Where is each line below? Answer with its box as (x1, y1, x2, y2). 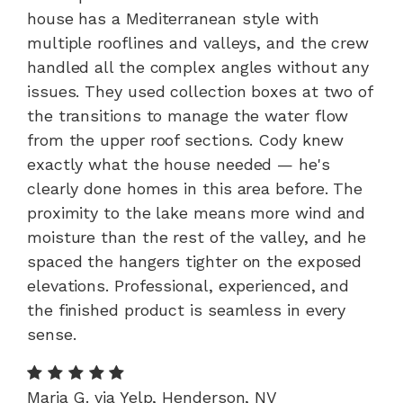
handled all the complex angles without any (27, 58, 370, 76)
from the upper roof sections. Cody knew (27, 130, 344, 149)
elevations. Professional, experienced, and (27, 276, 350, 295)
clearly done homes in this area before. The (27, 179, 363, 198)
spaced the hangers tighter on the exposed (27, 252, 363, 271)
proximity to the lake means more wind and (27, 203, 366, 222)
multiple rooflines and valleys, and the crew (27, 33, 370, 52)
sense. (27, 325, 76, 344)
